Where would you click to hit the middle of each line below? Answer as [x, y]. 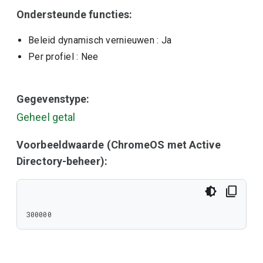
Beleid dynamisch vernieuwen [91, 40]
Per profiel [51, 57]
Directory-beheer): [62, 161]
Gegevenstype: [53, 99]
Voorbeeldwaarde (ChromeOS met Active [119, 145]
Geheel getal [46, 117]
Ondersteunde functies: [75, 14]
